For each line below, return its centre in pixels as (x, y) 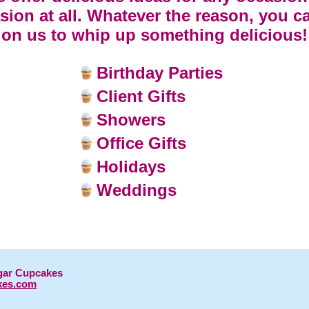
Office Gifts (141, 143)
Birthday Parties (159, 73)
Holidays (131, 167)
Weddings (136, 190)
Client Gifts (141, 96)
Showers (131, 120)
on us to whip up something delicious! (154, 35)
